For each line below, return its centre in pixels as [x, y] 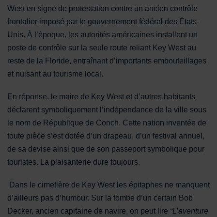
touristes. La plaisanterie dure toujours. [74, 162]
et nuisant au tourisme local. [56, 74]
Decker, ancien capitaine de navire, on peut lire [89, 211]
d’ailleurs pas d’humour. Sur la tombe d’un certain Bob [100, 198]
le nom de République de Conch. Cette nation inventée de [107, 123]
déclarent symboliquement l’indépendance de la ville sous [107, 109]
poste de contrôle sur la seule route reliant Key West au [102, 47]
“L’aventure [189, 211]
